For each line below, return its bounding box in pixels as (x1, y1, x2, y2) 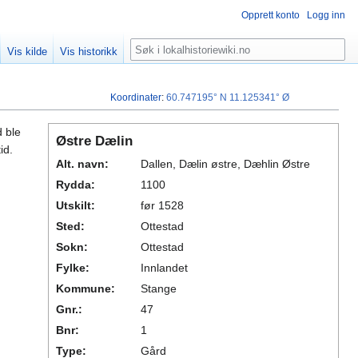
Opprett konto (241, 10, 300, 21)
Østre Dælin (56, 133, 133, 149)
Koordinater (110, 92, 162, 104)
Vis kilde (7, 46, 48, 58)
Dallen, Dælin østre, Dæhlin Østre (141, 157, 310, 171)
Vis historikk (60, 46, 118, 58)
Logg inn (307, 10, 345, 21)
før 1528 (141, 199, 184, 213)
